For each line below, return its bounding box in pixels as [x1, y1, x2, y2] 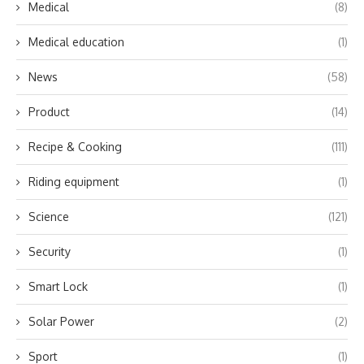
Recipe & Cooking [28, 140, 122, 154]
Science [28, 210, 69, 223]
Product [28, 105, 70, 119]
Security [28, 245, 71, 258]
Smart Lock [28, 279, 88, 293]
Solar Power [28, 314, 94, 328]
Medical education [28, 35, 124, 49]
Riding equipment [28, 175, 119, 188]
